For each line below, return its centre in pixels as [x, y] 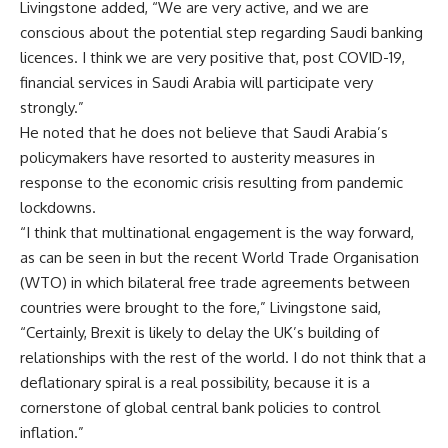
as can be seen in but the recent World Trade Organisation [219, 257]
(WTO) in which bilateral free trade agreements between [215, 282]
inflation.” [52, 432]
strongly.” [52, 107]
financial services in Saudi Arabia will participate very [196, 82]
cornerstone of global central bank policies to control [200, 407]
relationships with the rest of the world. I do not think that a [223, 357]
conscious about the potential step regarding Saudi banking [221, 32]
